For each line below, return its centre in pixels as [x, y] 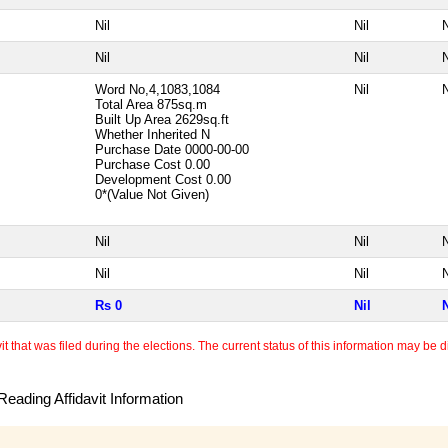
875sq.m [182, 104]
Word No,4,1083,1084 [157, 89]
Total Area [124, 104]
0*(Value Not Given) [154, 194]
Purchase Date [140, 149]
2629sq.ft [202, 119]
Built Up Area [135, 119]
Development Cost [148, 179]
